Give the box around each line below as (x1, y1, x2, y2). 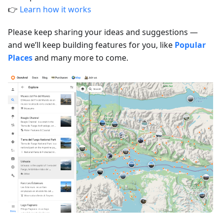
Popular (175, 39, 206, 50)
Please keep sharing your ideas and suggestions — (8, 26, 198, 37)
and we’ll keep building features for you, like (8, 39, 175, 50)
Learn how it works (20, 3, 91, 15)
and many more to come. (33, 52, 128, 63)
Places (8, 52, 33, 63)
